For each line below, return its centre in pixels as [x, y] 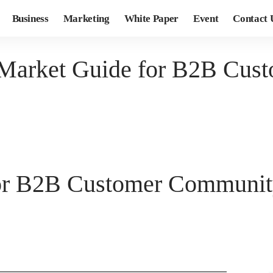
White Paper [151, 18]
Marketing [86, 18]
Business [30, 18]
